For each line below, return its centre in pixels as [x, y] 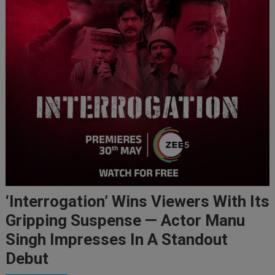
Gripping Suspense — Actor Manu [125, 220]
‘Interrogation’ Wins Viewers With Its [137, 201]
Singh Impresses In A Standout [116, 239]
